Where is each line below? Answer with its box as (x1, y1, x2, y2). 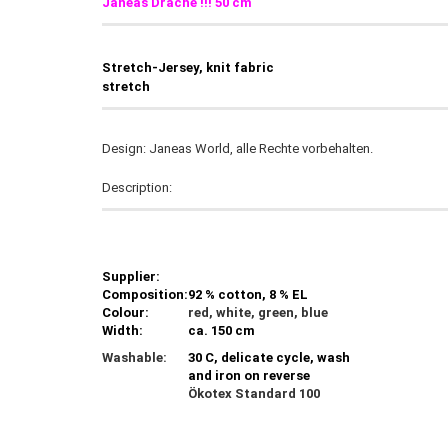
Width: (102, 323, 143, 338)
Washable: (102, 350, 167, 365)
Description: (102, 180, 172, 195)
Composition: (102, 287, 188, 302)
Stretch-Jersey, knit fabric (102, 60, 274, 75)
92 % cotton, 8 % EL (188, 287, 308, 302)
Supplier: (102, 269, 160, 284)
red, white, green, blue (188, 305, 328, 320)
